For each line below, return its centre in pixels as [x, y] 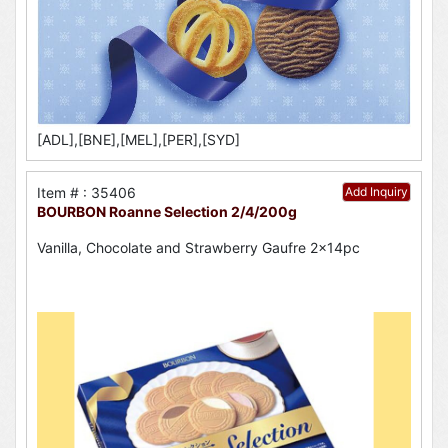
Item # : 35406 [86, 192]
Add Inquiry [376, 191]
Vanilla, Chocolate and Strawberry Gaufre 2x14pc [198, 248]
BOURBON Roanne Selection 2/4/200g [167, 211]
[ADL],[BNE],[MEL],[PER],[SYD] [138, 139]
